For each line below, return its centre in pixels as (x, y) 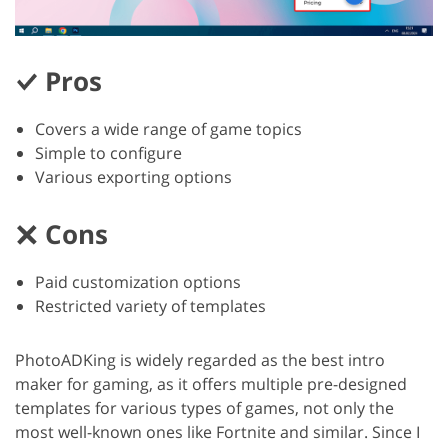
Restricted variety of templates (150, 305)
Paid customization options (138, 281)
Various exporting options (133, 176)
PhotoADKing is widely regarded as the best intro (200, 359)
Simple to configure (108, 152)
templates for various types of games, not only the (204, 407)
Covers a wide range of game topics (168, 128)
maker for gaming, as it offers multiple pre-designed (211, 383)
